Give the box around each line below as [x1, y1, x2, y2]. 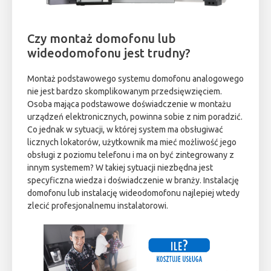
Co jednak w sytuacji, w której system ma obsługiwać [27, 124, 223, 134]
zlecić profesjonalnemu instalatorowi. [27, 200, 168, 211]
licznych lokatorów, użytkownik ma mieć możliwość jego [27, 137, 237, 147]
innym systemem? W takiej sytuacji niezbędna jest [27, 162, 213, 172]
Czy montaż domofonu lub [27, 31, 175, 45]
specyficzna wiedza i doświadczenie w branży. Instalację [27, 175, 239, 185]
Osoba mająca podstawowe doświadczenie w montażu [27, 99, 231, 109]
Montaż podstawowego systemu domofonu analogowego [27, 73, 244, 83]
